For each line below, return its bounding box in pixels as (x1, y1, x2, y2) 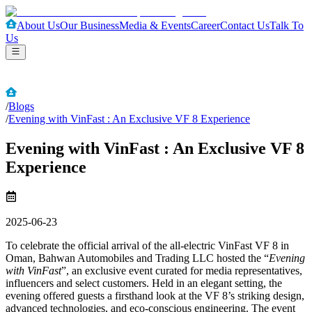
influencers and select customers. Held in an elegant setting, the (6, 277, 282, 290)
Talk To (270, 19, 304, 31)
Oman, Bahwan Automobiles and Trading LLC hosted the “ (6, 252, 269, 265)
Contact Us (220, 19, 270, 31)
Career (191, 19, 220, 31)
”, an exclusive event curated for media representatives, (61, 265, 302, 277)
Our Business (60, 19, 119, 31)
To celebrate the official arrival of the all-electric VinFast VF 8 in (6, 240, 289, 252)
